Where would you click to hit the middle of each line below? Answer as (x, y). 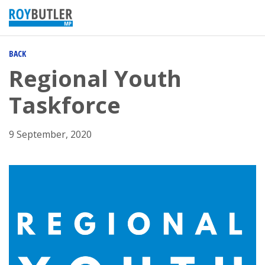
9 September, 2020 (50, 134)
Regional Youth (95, 78)
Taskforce (65, 105)
